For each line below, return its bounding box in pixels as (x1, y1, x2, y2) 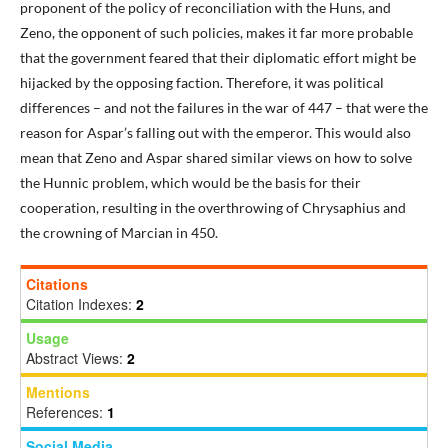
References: (26, 402, 107, 422)
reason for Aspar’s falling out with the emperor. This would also (20, 124, 411, 141)
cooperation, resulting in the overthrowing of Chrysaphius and (20, 199, 406, 216)
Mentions (26, 382, 90, 402)
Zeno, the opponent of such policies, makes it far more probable (20, 24, 413, 41)
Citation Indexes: (26, 294, 136, 314)
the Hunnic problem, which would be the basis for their (20, 174, 361, 191)
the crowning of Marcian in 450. (20, 224, 218, 241)
